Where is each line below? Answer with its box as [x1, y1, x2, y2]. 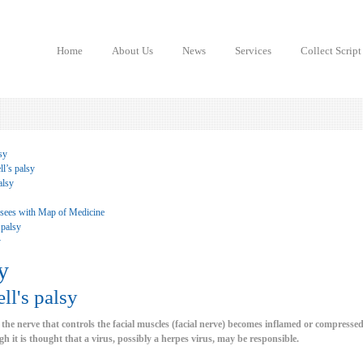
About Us [112, 45, 153, 57]
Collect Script [301, 45, 361, 57]
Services [235, 45, 271, 57]
